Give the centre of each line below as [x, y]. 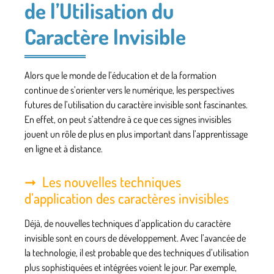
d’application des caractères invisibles [127, 198]
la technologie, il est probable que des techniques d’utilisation [137, 252]
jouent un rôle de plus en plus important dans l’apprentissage [136, 134]
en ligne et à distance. [64, 148]
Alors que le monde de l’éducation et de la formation [120, 75]
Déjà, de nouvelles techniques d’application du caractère [128, 223]
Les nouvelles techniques [112, 181]
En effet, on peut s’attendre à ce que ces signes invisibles [128, 119]
